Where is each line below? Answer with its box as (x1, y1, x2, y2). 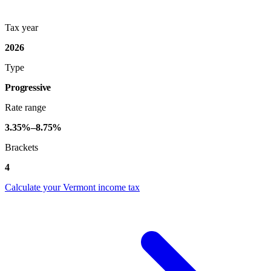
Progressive (5, 82, 51, 93)
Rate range (5, 102, 46, 113)
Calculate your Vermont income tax (5, 181, 140, 192)
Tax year (5, 22, 38, 33)
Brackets (5, 142, 38, 152)
